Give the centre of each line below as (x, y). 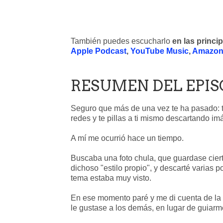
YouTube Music (160, 51)
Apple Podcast (99, 51)
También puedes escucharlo (121, 41)
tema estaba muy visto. (112, 178)
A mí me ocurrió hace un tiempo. (128, 138)
